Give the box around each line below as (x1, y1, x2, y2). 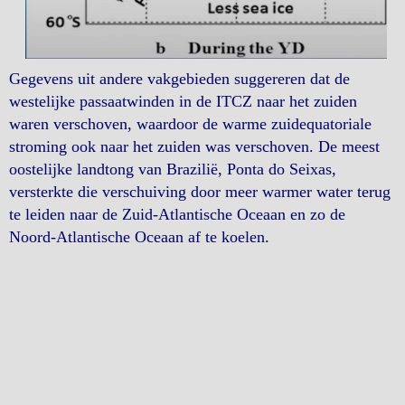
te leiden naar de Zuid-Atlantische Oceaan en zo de (9, 204, 345, 223)
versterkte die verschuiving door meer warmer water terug (9, 182, 391, 201)
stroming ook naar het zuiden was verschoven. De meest (9, 137, 380, 155)
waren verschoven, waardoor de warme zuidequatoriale (9, 114, 372, 133)
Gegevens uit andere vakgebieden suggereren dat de (9, 69, 350, 88)
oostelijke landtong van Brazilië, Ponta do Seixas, (9, 159, 336, 178)
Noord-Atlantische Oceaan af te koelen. (9, 227, 269, 246)
